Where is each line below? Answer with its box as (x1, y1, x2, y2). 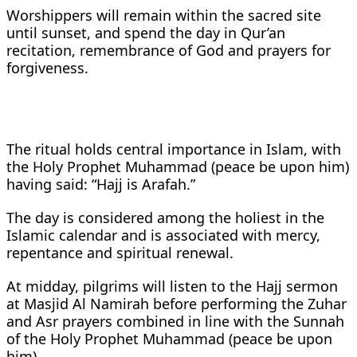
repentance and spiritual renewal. (6, 242, 233, 262)
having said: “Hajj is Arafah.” (6, 174, 195, 194)
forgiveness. (6, 57, 88, 77)
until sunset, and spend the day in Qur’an (6, 22, 285, 42)
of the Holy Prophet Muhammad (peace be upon (6, 328, 332, 348)
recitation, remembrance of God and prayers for (6, 40, 331, 60)
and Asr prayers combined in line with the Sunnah (6, 311, 344, 331)
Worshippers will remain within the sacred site (6, 5, 321, 25)
